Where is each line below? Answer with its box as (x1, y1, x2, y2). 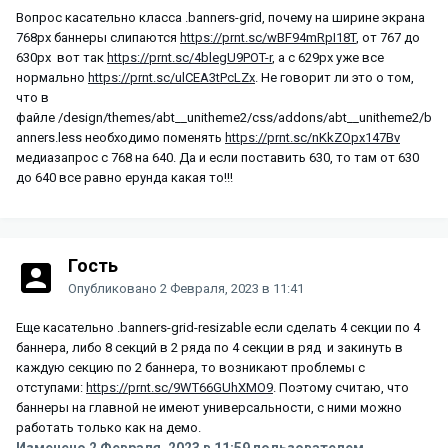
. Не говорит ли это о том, (255, 70, 414, 86)
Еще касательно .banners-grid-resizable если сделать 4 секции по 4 (16, 320, 420, 336)
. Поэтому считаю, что (273, 380, 409, 396)
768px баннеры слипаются (16, 30, 180, 46)
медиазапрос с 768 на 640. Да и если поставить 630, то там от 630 (16, 150, 419, 166)
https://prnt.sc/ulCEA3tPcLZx (88, 70, 255, 86)
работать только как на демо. (16, 420, 201, 436)
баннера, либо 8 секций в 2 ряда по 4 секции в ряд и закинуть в (16, 340, 403, 356)
